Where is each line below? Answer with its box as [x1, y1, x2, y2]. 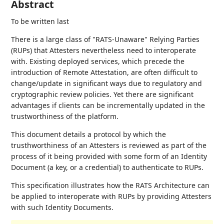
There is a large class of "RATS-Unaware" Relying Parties [11, 34, 200, 44]
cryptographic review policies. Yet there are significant [11, 89, 194, 99]
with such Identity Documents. [11, 202, 114, 212]
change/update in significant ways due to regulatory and [11, 78, 202, 88]
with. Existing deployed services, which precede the [11, 56, 185, 66]
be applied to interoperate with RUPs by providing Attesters [11, 191, 212, 201]
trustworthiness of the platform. [11, 111, 119, 121]
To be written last [11, 16, 69, 26]
